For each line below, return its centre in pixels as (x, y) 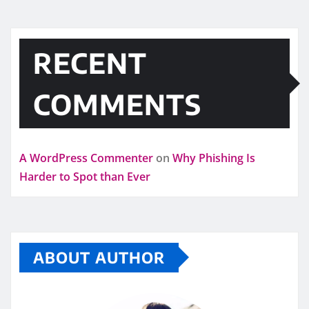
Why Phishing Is (214, 158)
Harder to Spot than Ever (85, 176)
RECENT (90, 62)
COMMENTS (117, 104)
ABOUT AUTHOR (99, 257)
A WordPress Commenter (86, 158)
